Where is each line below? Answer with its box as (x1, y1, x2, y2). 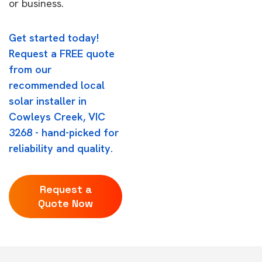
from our (9, 63, 51, 76)
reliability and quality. (9, 142, 113, 155)
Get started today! (9, 31, 99, 44)
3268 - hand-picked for (9, 126, 119, 139)
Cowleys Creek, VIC (9, 110, 105, 123)
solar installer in (9, 94, 87, 108)
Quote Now (38, 196, 93, 210)
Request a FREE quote (9, 47, 115, 60)
